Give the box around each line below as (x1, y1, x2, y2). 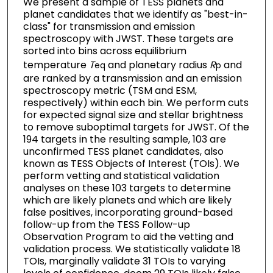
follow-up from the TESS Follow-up (23, 217, 190, 232)
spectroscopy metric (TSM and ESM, (23, 83, 197, 97)
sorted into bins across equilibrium (23, 43, 186, 58)
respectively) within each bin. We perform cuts (23, 95, 249, 110)
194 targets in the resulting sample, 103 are (23, 132, 226, 146)
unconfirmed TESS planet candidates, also (23, 144, 224, 158)
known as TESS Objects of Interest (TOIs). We (23, 156, 239, 171)
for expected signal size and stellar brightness (23, 107, 243, 122)
